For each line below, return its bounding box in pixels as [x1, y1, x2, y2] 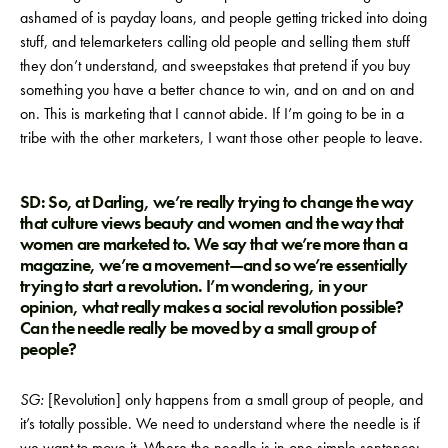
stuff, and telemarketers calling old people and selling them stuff [20, 30, 410, 52]
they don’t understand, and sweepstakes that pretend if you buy [20, 54, 410, 76]
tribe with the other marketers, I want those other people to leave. [20, 126, 423, 148]
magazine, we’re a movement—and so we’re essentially [20, 253, 408, 276]
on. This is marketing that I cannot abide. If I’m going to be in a [20, 102, 404, 124]
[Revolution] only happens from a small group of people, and [44, 388, 423, 410]
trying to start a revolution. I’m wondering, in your [20, 274, 367, 297]
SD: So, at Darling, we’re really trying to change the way [20, 190, 414, 213]
